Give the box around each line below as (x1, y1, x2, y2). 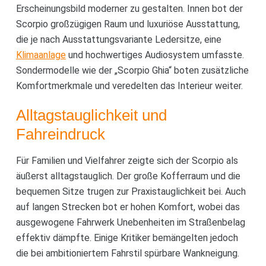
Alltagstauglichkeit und (15, 106, 167, 124)
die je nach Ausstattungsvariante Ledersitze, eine (15, 33, 221, 45)
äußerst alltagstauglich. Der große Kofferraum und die (15, 170, 240, 182)
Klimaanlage (15, 49, 66, 61)
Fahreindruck (15, 125, 105, 143)
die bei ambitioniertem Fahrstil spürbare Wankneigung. (15, 247, 239, 259)
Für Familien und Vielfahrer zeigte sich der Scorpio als (15, 154, 238, 166)
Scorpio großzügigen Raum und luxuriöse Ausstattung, (15, 18, 240, 30)
